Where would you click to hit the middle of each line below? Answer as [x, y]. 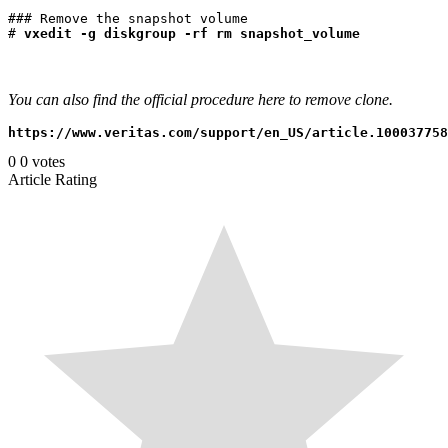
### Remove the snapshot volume [128, 18]
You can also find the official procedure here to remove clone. [200, 99]
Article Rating [52, 179]
